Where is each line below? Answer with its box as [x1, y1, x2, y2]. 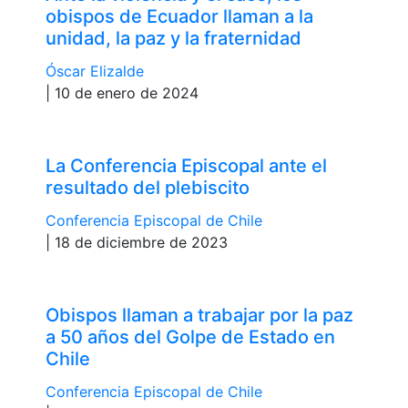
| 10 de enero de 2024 [46, 83, 199, 102]
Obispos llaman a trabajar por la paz [46, 303, 353, 326]
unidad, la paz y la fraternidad [46, 26, 301, 49]
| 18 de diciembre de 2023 [46, 232, 228, 251]
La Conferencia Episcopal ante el [46, 154, 327, 177]
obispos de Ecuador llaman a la [46, 5, 313, 27]
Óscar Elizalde [46, 61, 144, 80]
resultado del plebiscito [46, 176, 250, 199]
